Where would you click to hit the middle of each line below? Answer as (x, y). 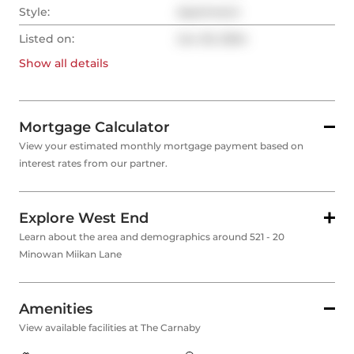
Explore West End (84, 218)
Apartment (209, 12)
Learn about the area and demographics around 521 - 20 (152, 237)
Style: (34, 12)
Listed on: (47, 39)
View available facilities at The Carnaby (110, 328)
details (88, 64)
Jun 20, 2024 (212, 39)
